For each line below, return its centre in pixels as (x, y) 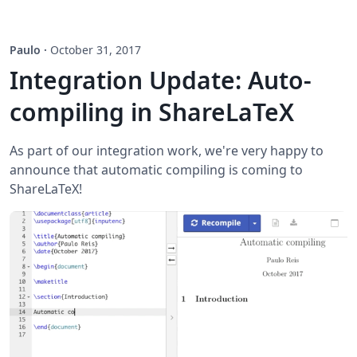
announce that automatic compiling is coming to (156, 169)
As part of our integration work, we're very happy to (167, 150)
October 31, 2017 (96, 49)
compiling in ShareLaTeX (152, 112)
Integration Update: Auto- (161, 80)
